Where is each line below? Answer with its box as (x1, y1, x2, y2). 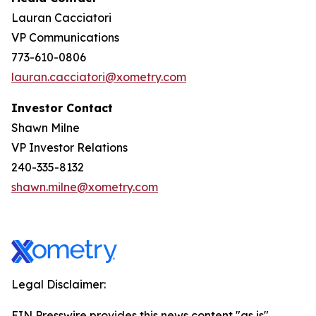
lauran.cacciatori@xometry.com (11, 70, 186, 84)
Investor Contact (11, 101, 113, 115)
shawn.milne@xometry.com (11, 180, 158, 194)
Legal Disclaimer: (11, 277, 106, 291)
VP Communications (11, 30, 119, 44)
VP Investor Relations (11, 140, 128, 154)
